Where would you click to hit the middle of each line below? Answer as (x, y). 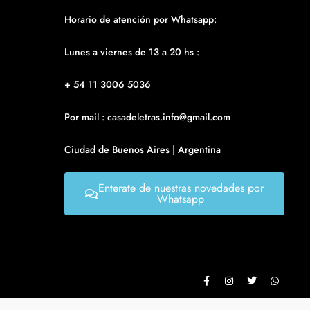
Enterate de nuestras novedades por (181, 188)
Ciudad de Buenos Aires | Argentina (143, 149)
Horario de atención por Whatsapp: (141, 19)
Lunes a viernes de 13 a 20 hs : (132, 52)
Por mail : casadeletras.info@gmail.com (148, 117)
